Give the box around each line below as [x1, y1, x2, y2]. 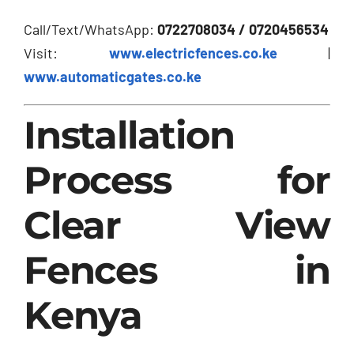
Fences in [24, 247, 330, 293]
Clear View [24, 201, 330, 248]
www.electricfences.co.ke [108, 43, 277, 62]
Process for [24, 156, 330, 203]
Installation [24, 111, 235, 158]
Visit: [24, 43, 109, 62]
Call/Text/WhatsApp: [24, 20, 157, 38]
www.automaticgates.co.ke [24, 67, 201, 85]
